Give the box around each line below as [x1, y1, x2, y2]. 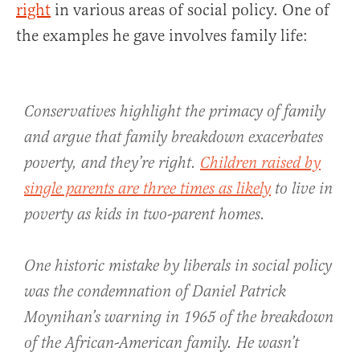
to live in [271, 179, 333, 200]
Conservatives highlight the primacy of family [24, 102, 325, 123]
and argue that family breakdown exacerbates [24, 128, 323, 149]
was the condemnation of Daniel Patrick [24, 282, 286, 303]
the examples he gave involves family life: [16, 26, 308, 47]
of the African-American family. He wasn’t [24, 333, 299, 354]
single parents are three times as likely [24, 179, 271, 200]
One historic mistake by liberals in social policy [24, 256, 332, 277]
